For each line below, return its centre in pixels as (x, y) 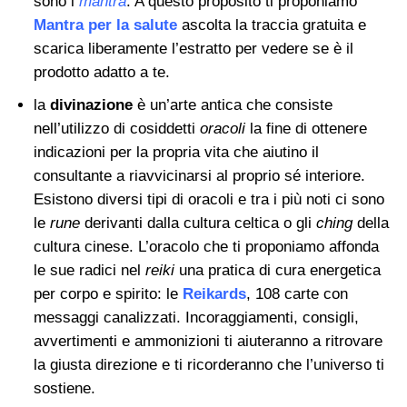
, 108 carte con (297, 294)
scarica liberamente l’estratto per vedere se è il (193, 49)
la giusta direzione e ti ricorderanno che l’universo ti (208, 365)
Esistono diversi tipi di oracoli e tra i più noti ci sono (208, 200)
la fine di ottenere (306, 129)
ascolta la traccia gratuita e (271, 25)
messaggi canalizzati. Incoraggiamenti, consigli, (196, 318)
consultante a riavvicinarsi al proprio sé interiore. (199, 176)
